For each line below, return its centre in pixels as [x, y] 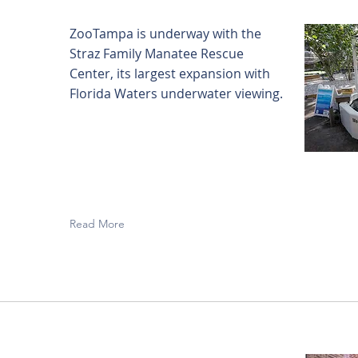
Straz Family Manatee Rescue [157, 54]
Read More [97, 224]
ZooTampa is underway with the [165, 34]
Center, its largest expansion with [170, 74]
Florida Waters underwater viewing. [176, 93]
